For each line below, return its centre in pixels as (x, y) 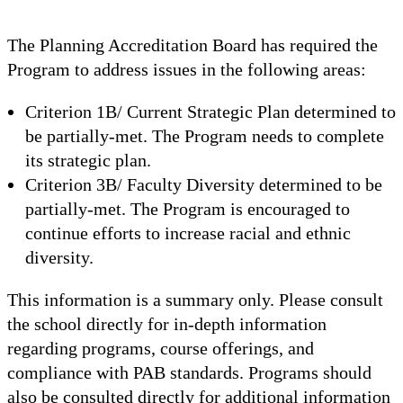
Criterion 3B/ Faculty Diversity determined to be (204, 184)
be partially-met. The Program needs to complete (205, 135)
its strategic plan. (88, 160)
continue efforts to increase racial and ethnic (188, 233)
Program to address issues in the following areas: (187, 69)
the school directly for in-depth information (167, 323)
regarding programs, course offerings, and (161, 348)
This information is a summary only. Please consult (195, 299)
